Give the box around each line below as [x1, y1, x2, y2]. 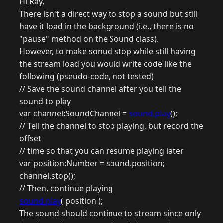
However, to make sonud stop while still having [19, 46, 196, 57]
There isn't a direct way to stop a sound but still [19, 8, 198, 20]
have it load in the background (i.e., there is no [19, 21, 194, 32]
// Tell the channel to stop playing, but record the [19, 120, 203, 132]
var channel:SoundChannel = [19, 108, 129, 119]
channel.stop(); [19, 170, 75, 182]
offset [19, 133, 41, 144]
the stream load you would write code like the [19, 58, 192, 70]
